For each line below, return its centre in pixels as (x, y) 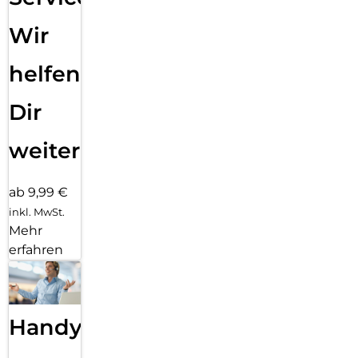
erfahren (36, 249)
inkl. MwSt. (37, 211)
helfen (45, 74)
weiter (44, 150)
